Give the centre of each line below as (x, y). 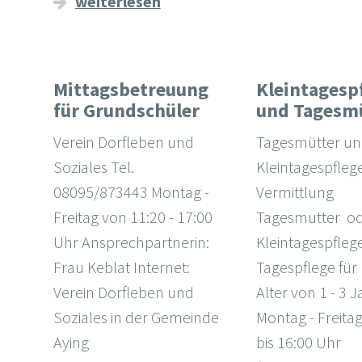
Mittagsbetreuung (130, 90)
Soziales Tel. (93, 167)
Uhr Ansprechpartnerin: (131, 242)
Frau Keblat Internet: (121, 267)
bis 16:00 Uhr (298, 343)
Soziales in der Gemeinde (136, 318)
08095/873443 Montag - (131, 192)
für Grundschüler (126, 111)
